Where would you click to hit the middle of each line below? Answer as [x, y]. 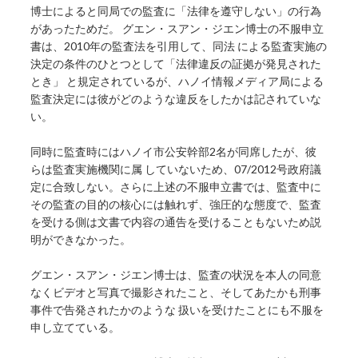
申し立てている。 [76, 328]
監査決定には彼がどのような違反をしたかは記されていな [176, 99]
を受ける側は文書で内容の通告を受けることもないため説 [176, 222]
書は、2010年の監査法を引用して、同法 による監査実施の [179, 46]
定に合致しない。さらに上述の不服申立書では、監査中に [176, 187]
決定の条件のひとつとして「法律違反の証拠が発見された [176, 64]
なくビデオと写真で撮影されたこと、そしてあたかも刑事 [176, 292]
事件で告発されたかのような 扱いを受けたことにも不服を [177, 310]
